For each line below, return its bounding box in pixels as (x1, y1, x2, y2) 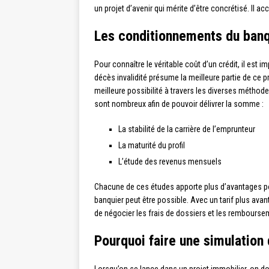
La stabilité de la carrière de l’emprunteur (118, 124, 255, 134)
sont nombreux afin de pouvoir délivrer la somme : (94, 99, 264, 109)
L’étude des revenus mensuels (118, 157, 222, 167)
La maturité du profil (118, 141, 185, 151)
